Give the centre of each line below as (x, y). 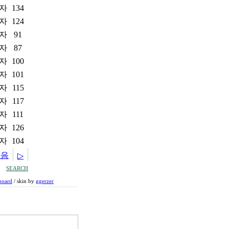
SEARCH (17, 168)
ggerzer (45, 181)
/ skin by (24, 181)
